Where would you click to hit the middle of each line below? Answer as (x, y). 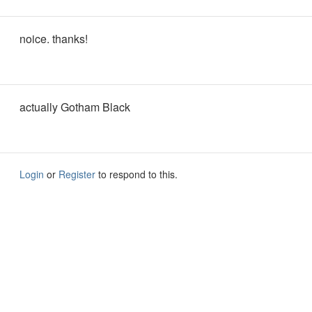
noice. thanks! (54, 39)
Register (77, 174)
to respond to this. (136, 174)
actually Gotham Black (75, 107)
